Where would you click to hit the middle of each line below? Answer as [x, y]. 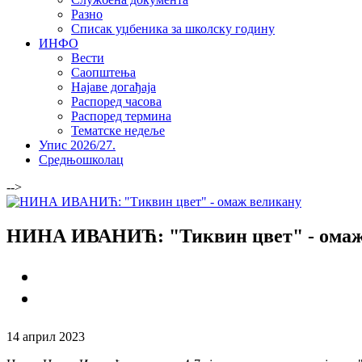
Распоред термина [121, 116]
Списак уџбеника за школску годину [173, 29]
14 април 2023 [46, 336]
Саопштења [103, 72]
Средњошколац [81, 160]
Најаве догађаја [114, 87]
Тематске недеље [118, 130]
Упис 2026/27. [77, 145]
